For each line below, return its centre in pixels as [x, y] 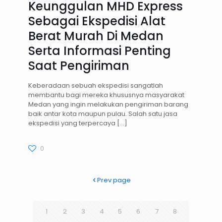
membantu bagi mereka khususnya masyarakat [106, 95]
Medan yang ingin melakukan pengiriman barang [108, 105]
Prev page [114, 180]
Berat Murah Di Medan [96, 36]
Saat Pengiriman [79, 66]
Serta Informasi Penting [99, 51]
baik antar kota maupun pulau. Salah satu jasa [103, 114]
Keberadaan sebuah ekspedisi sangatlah [95, 86]
